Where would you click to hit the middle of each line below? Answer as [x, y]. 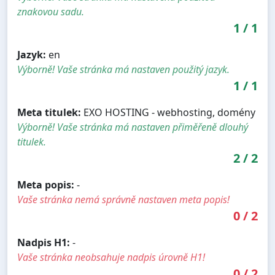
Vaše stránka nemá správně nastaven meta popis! [123, 200]
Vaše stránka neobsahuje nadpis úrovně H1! [111, 258]
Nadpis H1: [44, 243]
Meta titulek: [49, 113]
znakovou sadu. [51, 12]
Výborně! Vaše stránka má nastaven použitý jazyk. [123, 70]
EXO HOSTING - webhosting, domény [168, 113]
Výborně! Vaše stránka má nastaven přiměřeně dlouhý [133, 127]
